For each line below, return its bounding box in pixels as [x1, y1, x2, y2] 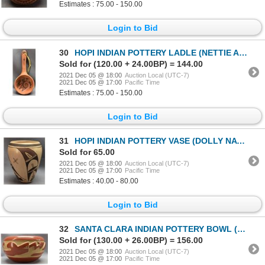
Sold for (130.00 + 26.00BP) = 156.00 [59, 235, 203, 245]
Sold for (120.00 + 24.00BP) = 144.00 [59, 59, 203, 69]
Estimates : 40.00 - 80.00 [59, 177, 138, 186]
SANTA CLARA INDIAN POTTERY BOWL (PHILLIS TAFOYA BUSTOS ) [75, 224, 237, 234]
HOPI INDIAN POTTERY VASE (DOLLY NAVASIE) [75, 136, 237, 146]
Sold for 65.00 [59, 147, 115, 157]
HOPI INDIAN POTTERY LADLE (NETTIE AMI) [75, 47, 239, 57]
